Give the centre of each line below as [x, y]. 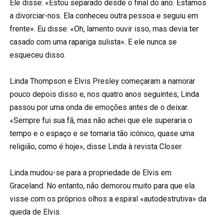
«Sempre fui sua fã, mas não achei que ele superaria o [101, 120]
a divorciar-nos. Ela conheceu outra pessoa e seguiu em [104, 15]
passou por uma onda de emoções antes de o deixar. [99, 107]
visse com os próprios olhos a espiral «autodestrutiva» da [108, 199]
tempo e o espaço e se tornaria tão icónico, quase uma [102, 133]
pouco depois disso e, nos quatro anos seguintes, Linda [104, 94]
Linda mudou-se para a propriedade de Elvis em [91, 173]
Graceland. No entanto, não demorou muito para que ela [102, 186]
